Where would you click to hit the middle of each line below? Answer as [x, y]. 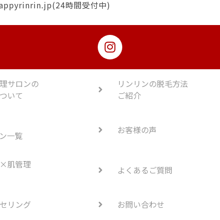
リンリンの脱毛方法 [153, 84]
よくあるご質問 [145, 170]
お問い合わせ [141, 205]
